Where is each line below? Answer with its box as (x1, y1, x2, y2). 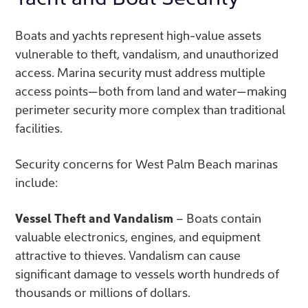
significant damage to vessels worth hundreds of (15, 264, 279, 282)
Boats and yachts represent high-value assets (15, 25, 261, 43)
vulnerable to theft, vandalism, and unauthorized (15, 44, 278, 62)
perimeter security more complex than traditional (15, 100, 285, 118)
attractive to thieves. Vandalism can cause (15, 245, 241, 263)
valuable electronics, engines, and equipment (15, 227, 261, 245)
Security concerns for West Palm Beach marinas (15, 154, 278, 172)
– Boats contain (173, 208, 261, 226)
